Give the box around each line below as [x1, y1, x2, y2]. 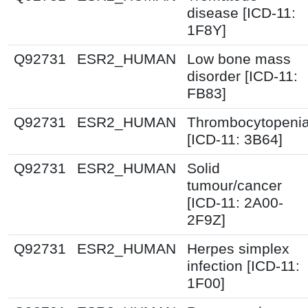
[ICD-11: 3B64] [187, 131, 283, 148]
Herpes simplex [187, 240, 289, 257]
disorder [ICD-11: [187, 67, 298, 85]
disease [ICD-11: [187, 4, 296, 21]
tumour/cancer [187, 177, 282, 194]
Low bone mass [187, 50, 291, 67]
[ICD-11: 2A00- [187, 194, 283, 211]
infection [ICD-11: [187, 257, 300, 274]
